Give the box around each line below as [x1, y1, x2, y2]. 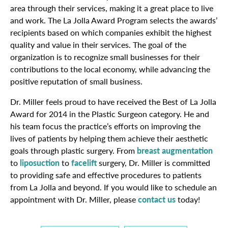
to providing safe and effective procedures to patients [10, 169, 202, 181]
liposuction [20, 157, 60, 168]
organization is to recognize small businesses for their [10, 51, 200, 63]
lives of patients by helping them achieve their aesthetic [10, 132, 208, 144]
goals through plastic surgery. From [10, 145, 137, 156]
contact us [138, 193, 176, 205]
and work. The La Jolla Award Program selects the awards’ [10, 14, 217, 26]
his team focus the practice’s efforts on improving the [10, 120, 201, 132]
